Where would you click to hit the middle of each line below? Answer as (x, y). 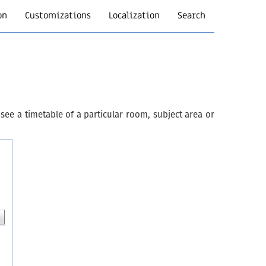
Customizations (58, 15)
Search (191, 15)
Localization (134, 15)
